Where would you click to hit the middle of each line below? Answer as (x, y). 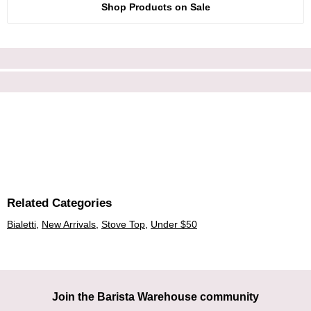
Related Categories (59, 203)
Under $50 (174, 225)
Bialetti (22, 225)
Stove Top (123, 225)
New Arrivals (69, 225)
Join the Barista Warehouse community (155, 296)
